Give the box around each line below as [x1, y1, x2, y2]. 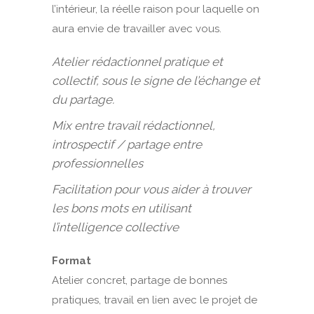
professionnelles [52, 156, 143, 170]
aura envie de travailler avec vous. [52, 22, 221, 35]
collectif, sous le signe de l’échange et [52, 74, 260, 88]
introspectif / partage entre [52, 137, 202, 151]
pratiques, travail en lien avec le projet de [52, 294, 257, 306]
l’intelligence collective [52, 220, 179, 234]
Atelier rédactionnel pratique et [52, 55, 223, 69]
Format [52, 254, 94, 267]
